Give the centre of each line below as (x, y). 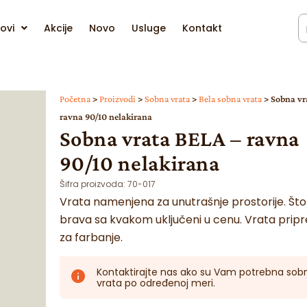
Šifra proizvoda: (93, 184)
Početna (75, 99)
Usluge (148, 28)
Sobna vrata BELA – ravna (179, 138)
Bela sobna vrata (230, 99)
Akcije (58, 28)
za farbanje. (91, 237)
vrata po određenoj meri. (156, 283)
